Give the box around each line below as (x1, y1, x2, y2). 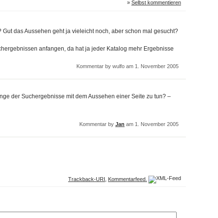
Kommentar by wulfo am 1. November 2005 (76, 63, 179, 69)
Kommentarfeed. (108, 176, 147, 182)
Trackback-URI (68, 176, 105, 182)
